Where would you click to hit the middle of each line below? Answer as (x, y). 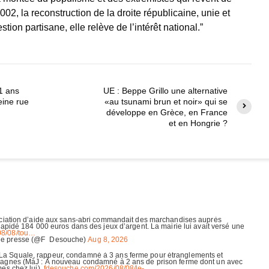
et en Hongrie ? (198, 123)
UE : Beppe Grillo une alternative (165, 90)
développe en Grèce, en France (167, 112)
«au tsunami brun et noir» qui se (166, 101)
